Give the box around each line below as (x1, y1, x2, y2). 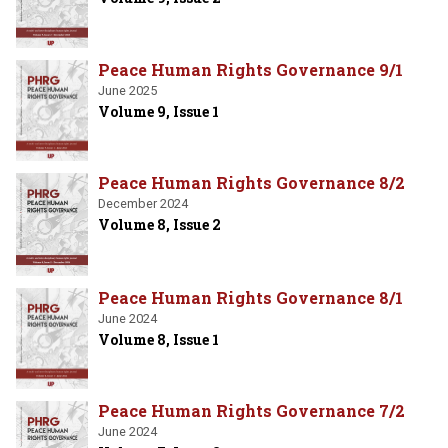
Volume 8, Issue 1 (98, 329, 219, 349)
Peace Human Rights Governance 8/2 (98, 172, 405, 194)
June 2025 (98, 82, 157, 98)
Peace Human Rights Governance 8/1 (98, 286, 403, 308)
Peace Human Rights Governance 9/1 (98, 58, 403, 80)
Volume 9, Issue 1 (98, 101, 219, 121)
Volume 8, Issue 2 (98, 215, 221, 235)
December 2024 (98, 196, 188, 212)
